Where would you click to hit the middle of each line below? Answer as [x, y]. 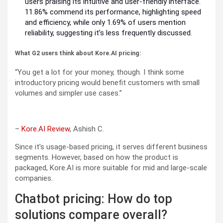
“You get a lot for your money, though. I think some [100, 72]
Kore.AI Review [46, 129]
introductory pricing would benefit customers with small [107, 83]
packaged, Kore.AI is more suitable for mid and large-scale [111, 168]
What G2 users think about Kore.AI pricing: [78, 53]
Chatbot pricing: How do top [94, 199]
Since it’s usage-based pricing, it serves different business [111, 147]
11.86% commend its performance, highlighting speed [113, 12]
